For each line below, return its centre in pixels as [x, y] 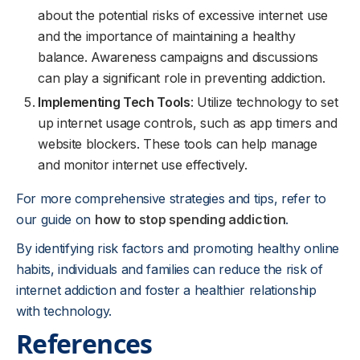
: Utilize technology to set [264, 102]
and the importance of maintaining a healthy [167, 36]
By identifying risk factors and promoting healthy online [178, 248]
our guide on [55, 219]
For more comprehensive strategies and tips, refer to [171, 198]
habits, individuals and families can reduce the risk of [170, 269]
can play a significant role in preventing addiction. [182, 78]
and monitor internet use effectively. [143, 165]
